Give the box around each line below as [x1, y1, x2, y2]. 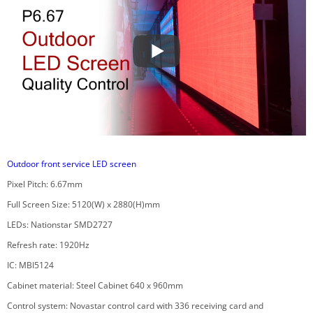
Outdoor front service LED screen [7, 157, 136, 170]
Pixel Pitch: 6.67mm [7, 177, 82, 190]
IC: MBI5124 [7, 259, 54, 271]
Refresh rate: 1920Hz [7, 238, 89, 251]
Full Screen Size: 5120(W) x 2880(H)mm [7, 198, 160, 210]
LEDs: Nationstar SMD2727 [7, 218, 112, 231]
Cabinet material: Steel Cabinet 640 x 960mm [7, 279, 183, 291]
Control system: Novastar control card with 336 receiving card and [7, 299, 263, 312]
